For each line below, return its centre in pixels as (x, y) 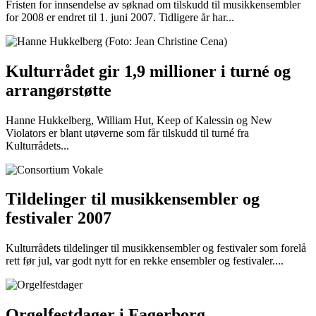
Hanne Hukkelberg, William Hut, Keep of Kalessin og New (139, 120)
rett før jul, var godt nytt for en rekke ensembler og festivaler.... (145, 261)
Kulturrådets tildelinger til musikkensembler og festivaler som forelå (156, 248)
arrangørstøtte (59, 90)
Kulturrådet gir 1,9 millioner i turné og (148, 71)
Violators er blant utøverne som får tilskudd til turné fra (127, 133)
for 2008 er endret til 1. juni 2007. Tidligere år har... (120, 17)
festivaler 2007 (59, 218)
